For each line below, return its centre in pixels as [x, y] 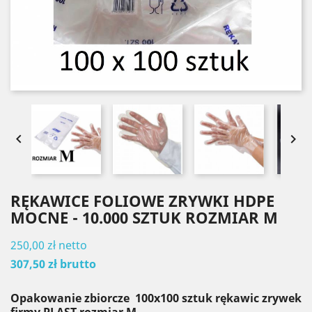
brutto [78, 264]
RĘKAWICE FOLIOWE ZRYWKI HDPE [142, 201]
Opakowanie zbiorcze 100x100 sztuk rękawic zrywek [156, 298]
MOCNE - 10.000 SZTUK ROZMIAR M [144, 217]
